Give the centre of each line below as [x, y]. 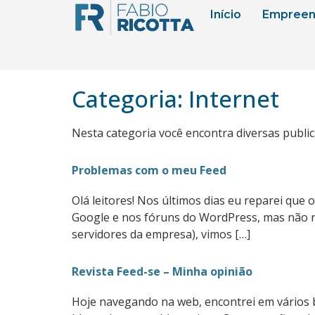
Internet [234, 99]
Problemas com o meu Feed [149, 170]
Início [225, 14]
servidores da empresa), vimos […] [161, 234]
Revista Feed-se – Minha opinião [162, 271]
